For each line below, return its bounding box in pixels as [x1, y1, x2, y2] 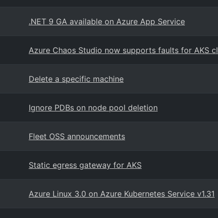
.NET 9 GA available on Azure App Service [29, 17, 185, 26]
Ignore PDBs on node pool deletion [29, 103, 158, 112]
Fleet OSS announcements [29, 131, 125, 141]
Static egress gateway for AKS [29, 160, 142, 170]
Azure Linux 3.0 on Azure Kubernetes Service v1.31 [29, 189, 215, 199]
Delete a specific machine [29, 74, 124, 84]
